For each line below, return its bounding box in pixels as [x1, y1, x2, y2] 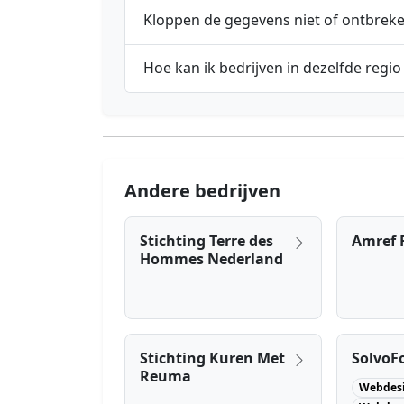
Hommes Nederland [140, 248, 283, 269]
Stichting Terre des [140, 230, 273, 251]
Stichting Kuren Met [140, 347, 285, 368]
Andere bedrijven [124, 178, 280, 203]
